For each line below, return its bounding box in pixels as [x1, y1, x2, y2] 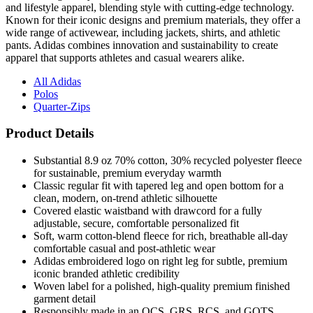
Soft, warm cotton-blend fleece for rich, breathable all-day [34, 230, 288, 242]
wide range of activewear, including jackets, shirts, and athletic [6, 26, 280, 38]
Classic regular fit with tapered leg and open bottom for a [34, 180, 284, 192]
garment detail [34, 293, 96, 305]
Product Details [6, 126, 94, 141]
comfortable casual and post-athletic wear [34, 242, 215, 255]
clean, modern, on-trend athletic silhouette [34, 192, 217, 205]
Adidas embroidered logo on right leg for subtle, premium [34, 255, 287, 268]
